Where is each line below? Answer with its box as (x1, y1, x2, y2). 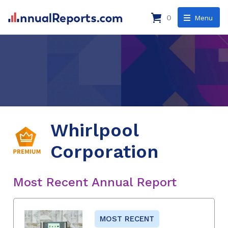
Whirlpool (50, 119, 138, 141)
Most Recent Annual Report (13, 175, 177, 189)
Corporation (50, 140, 158, 162)
